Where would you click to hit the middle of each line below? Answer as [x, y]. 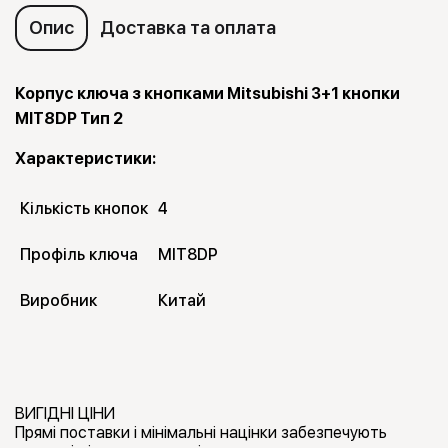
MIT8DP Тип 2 [69, 119]
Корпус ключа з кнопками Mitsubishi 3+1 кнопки [207, 94]
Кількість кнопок [84, 209]
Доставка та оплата [188, 28]
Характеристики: [85, 159]
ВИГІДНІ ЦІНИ [65, 414]
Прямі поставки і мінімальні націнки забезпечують [201, 433]
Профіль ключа [79, 255]
